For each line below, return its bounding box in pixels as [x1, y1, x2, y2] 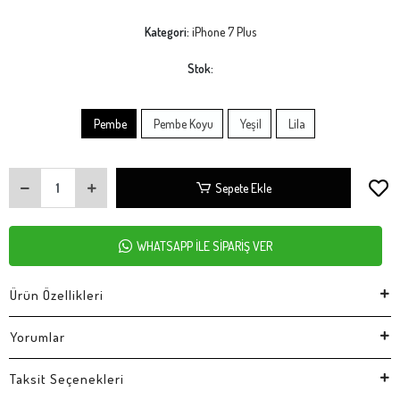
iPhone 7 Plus [191, 23, 256, 39]
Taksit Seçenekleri [10, 370, 124, 387]
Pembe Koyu [150, 115, 213, 131]
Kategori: [144, 23, 192, 39]
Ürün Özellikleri [10, 286, 104, 304]
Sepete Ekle [214, 179, 271, 196]
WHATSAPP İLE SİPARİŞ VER [137, 237, 272, 254]
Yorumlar [10, 328, 65, 346]
